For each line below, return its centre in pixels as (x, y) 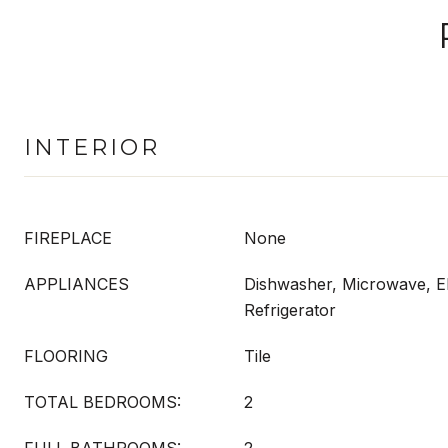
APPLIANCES (76, 284)
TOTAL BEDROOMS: (102, 402)
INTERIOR (92, 147)
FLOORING (66, 356)
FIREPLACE (68, 238)
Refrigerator (290, 310)
